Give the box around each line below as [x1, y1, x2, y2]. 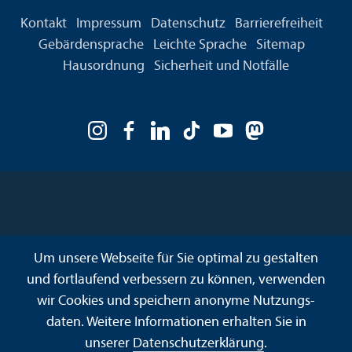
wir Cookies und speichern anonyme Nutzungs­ [37, 294, 315, 309]
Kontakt [20, 16, 67, 32]
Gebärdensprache [38, 38, 144, 53]
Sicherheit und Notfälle [154, 59, 289, 75]
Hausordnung [63, 59, 145, 75]
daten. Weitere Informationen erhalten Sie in [46, 315, 306, 330]
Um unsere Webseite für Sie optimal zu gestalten [34, 251, 318, 266]
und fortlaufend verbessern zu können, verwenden [27, 273, 325, 288]
